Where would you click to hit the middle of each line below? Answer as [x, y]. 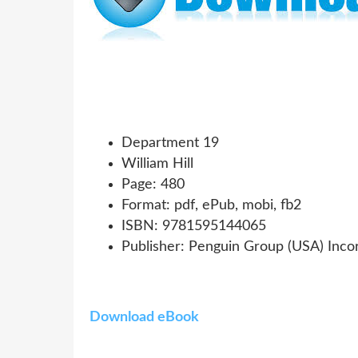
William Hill [157, 163]
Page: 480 [153, 184]
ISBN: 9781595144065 [194, 226]
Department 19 [170, 143]
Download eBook [144, 317]
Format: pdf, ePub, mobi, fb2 [211, 205]
